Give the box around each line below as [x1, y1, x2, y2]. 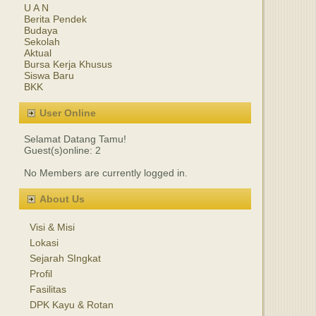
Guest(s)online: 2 [24, 145, 101, 156]
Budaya [24, 25, 58, 36]
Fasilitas [30, 284, 66, 295]
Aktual [24, 47, 51, 59]
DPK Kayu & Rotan [30, 299, 114, 310]
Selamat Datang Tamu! [24, 133, 126, 145]
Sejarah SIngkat [30, 253, 101, 264]
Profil [30, 268, 52, 279]
